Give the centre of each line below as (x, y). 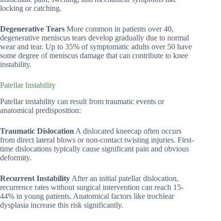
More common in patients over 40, (119, 29)
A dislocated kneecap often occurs (128, 131)
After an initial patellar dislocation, (124, 179)
